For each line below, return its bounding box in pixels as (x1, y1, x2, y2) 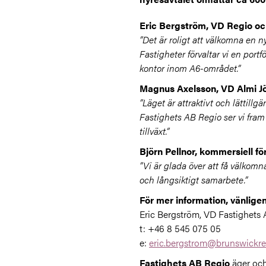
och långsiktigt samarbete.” (140, 173, 248, 186)
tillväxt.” (140, 124, 169, 138)
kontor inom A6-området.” (140, 61, 240, 75)
